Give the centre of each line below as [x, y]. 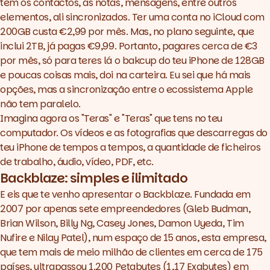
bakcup [139, 60]
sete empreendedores [130, 209]
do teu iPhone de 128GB [210, 60]
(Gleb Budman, [215, 209]
